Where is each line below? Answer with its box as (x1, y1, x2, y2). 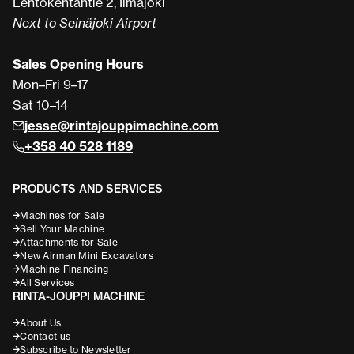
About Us (20, 317, 62, 330)
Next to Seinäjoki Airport (13, 15, 156, 32)
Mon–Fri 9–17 (13, 77, 88, 93)
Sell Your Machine (20, 223, 105, 235)
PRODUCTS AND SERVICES (13, 182, 163, 197)
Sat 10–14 (13, 97, 68, 114)
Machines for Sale (20, 209, 105, 222)
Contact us (20, 330, 71, 343)
